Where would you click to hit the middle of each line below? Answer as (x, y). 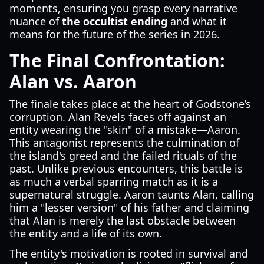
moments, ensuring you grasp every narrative (123, 8)
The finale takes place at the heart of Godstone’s (130, 104)
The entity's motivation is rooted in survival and (129, 253)
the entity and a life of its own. (86, 233)
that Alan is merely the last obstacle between (123, 220)
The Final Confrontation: (117, 60)
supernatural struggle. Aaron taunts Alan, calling (132, 194)
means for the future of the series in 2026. (115, 34)
